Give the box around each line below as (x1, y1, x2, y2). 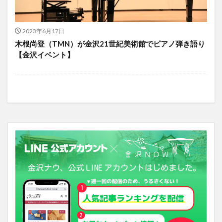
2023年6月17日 (22, 27, 64, 35)
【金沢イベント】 (15, 50, 74, 59)
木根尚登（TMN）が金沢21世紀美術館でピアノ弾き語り (15, 39, 205, 49)
